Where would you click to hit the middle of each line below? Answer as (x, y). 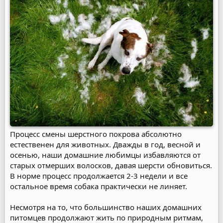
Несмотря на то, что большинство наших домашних (106, 207)
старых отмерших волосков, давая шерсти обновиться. (111, 165)
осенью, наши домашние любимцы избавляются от (105, 155)
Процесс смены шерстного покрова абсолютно (96, 134)
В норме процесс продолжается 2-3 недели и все (99, 176)
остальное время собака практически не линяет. (99, 186)
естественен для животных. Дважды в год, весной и (105, 144)
